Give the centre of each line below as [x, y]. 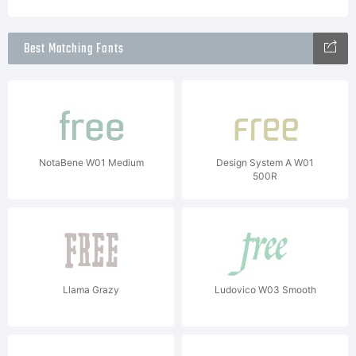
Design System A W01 [265, 163]
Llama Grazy [91, 290]
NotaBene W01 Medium [91, 163]
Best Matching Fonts [74, 49]
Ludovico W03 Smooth [265, 290]
